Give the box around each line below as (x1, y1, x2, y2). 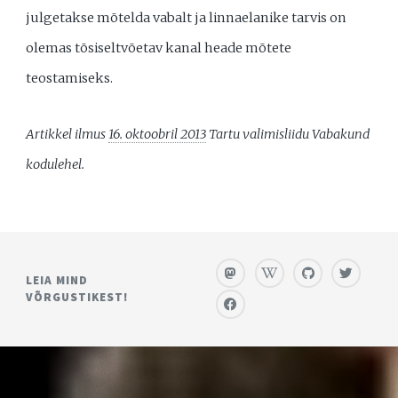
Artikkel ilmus (26, 126, 109, 143)
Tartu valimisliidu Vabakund (206, 126, 370, 143)
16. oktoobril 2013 (108, 126, 207, 143)
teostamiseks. (26, 70, 114, 87)
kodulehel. (26, 156, 85, 173)
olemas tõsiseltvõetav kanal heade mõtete (26, 40, 292, 57)
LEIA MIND (26, 273, 89, 289)
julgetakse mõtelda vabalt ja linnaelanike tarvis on (26, 10, 347, 27)
